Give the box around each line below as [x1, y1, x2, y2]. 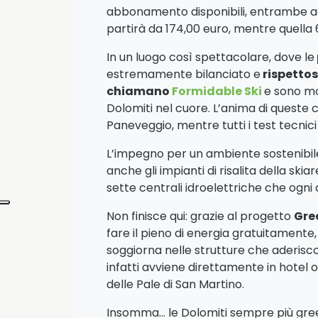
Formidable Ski [172, 83, 262, 100]
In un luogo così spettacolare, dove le [106, 49, 314, 66]
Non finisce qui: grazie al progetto [106, 208, 291, 225]
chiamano [106, 83, 172, 100]
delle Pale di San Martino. [106, 276, 244, 293]
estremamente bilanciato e [106, 66, 261, 83]
